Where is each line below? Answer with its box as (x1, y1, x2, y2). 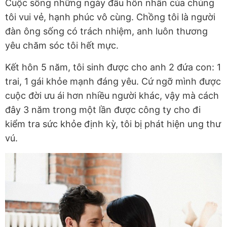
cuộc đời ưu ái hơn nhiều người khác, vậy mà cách (5, 90, 219, 101)
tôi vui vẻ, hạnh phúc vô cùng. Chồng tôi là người (5, 12, 215, 23)
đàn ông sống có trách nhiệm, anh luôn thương (5, 26, 208, 37)
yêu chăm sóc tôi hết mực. (5, 40, 119, 51)
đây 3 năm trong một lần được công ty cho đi (5, 104, 201, 116)
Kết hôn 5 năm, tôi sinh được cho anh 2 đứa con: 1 (5, 62, 221, 73)
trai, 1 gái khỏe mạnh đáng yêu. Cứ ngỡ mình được (5, 76, 221, 87)
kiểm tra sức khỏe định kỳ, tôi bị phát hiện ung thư (5, 119, 221, 130)
